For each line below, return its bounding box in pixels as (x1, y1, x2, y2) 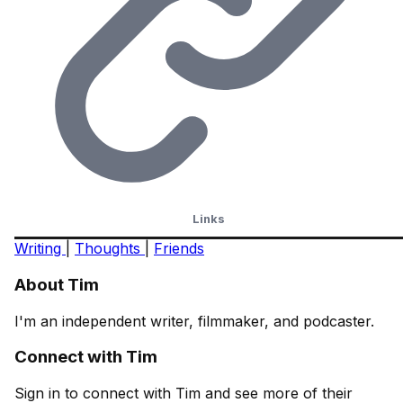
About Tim (14, 273, 99, 295)
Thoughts (75, 239, 145, 258)
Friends (154, 239, 204, 258)
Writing (14, 239, 66, 258)
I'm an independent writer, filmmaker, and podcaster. (14, 311, 374, 330)
